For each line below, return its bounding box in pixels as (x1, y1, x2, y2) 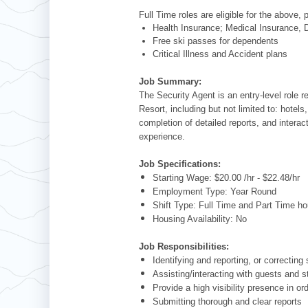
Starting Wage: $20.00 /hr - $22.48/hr (153, 172, 300, 183)
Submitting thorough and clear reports (153, 296, 302, 307)
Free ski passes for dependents (153, 35, 278, 46)
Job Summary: (139, 76, 201, 87)
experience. (139, 131, 185, 142)
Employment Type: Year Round (153, 186, 276, 197)
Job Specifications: (139, 158, 221, 169)
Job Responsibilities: (139, 241, 229, 252)
